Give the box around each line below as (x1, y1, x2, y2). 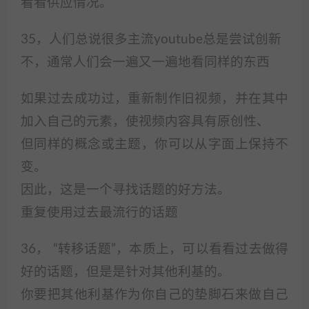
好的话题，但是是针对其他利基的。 (21, 266, 230, 279)
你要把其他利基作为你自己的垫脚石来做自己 (21, 288, 288, 301)
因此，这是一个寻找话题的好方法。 (21, 183, 230, 197)
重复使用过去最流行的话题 (21, 206, 178, 219)
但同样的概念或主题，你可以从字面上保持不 (21, 138, 288, 151)
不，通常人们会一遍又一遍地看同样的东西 (21, 56, 270, 69)
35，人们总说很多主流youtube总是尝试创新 (21, 33, 281, 46)
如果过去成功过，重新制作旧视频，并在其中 (21, 92, 288, 106)
